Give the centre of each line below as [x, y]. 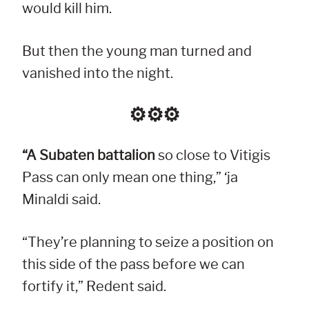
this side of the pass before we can [133, 265]
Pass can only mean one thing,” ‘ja [130, 178]
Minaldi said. [61, 200]
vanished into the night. [98, 73]
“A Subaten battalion [90, 156]
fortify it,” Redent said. [94, 287]
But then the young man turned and [137, 51]
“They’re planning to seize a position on [148, 242]
